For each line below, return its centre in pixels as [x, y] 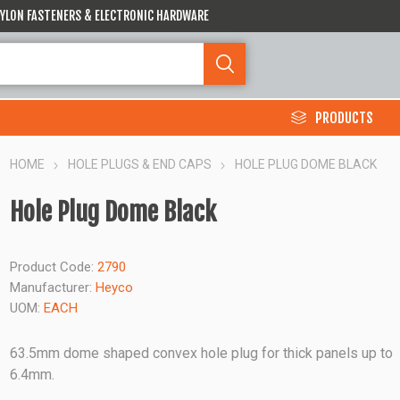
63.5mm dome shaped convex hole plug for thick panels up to [202, 353]
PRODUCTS [344, 117]
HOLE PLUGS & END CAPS [140, 164]
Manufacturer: [51, 287]
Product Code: [52, 267]
